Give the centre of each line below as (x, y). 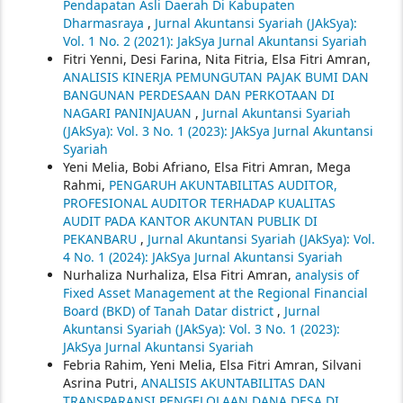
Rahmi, (86, 184)
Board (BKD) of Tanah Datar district (170, 310)
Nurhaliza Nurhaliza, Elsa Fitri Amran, (179, 274)
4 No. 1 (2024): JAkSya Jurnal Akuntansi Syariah (203, 256)
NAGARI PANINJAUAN (129, 112)
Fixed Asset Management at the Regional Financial (215, 292)
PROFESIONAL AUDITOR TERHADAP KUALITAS (199, 202)
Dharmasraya (105, 22)
